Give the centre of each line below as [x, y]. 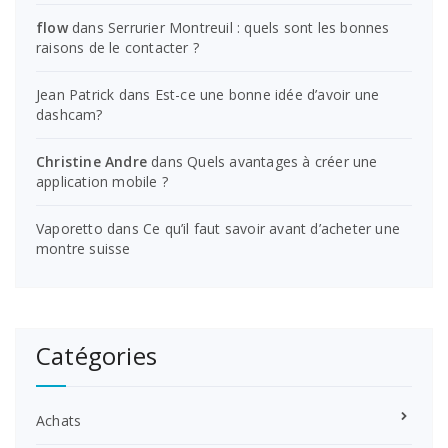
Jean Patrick [75, 94]
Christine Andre [91, 161]
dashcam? [69, 114]
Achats [59, 420]
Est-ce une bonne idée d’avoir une [267, 94]
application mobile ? [102, 181]
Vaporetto [69, 228]
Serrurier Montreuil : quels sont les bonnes [249, 27]
